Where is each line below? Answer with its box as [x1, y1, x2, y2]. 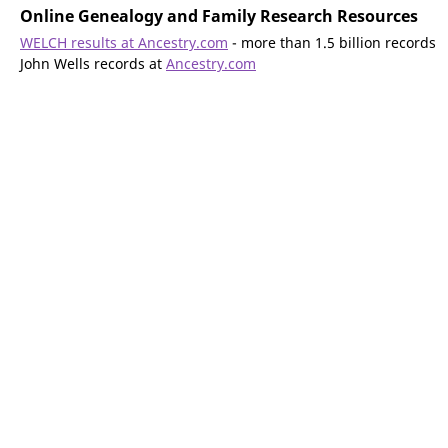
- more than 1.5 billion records [228, 33, 436, 52]
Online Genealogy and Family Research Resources [20, 5, 418, 27]
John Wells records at [20, 54, 166, 73]
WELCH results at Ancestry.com [20, 33, 228, 52]
